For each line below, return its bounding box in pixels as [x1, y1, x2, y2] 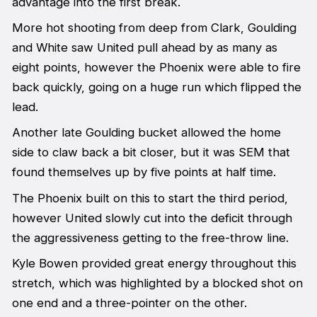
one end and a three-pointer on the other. [11, 296, 247, 311]
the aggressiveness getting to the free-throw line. [11, 230, 289, 245]
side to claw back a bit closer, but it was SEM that [11, 145, 290, 160]
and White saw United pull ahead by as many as [11, 40, 277, 54]
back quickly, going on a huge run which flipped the [11, 79, 301, 94]
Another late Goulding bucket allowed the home [11, 125, 281, 140]
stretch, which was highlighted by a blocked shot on [11, 276, 303, 291]
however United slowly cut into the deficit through [11, 210, 292, 225]
